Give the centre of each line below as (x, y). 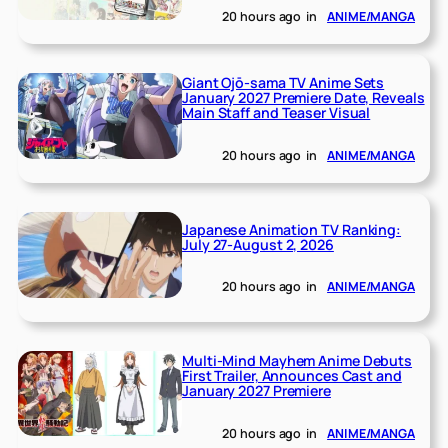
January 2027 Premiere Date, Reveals (303, 98)
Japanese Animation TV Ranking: (292, 229)
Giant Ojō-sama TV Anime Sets (283, 83)
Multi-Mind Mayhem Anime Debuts (297, 361)
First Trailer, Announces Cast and (292, 376)
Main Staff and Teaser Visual (276, 113)
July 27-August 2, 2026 (258, 244)
